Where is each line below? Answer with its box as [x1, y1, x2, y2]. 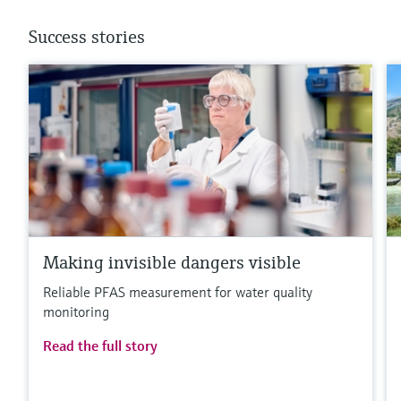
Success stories [29, 26, 145, 49]
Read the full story [43, 337, 158, 355]
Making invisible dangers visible [43, 252, 301, 275]
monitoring [43, 303, 109, 321]
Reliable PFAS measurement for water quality [43, 283, 312, 302]
